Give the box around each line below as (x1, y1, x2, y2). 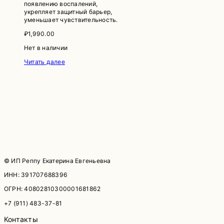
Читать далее (24, 57, 65, 65)
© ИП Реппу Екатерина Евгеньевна (4, 157, 111, 165)
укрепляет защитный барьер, (24, 7, 112, 15)
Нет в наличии (24, 43, 68, 51)
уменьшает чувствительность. (24, 15, 118, 23)
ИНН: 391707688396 (4, 171, 68, 179)
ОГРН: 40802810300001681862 (4, 185, 101, 193)
